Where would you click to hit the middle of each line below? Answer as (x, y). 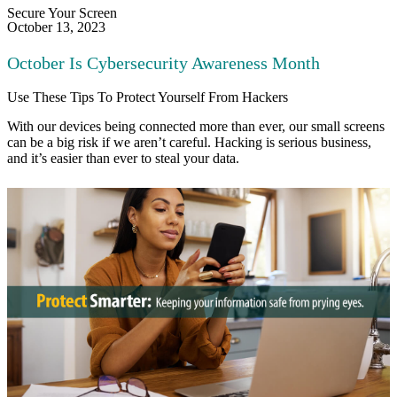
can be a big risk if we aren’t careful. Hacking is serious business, (189, 142)
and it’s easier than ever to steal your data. (123, 158)
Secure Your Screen (62, 13)
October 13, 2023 (56, 27)
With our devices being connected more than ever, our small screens (196, 126)
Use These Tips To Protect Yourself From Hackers (148, 97)
